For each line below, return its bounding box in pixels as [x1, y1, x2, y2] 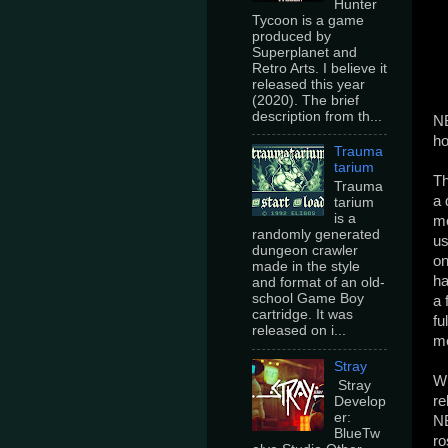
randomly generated [252, 227, 380, 243]
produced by [252, 28, 331, 44]
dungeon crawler [252, 243, 358, 259]
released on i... [252, 323, 346, 339]
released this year [252, 76, 365, 92]
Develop [334, 393, 387, 409]
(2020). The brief [252, 92, 359, 108]
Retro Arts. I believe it [252, 60, 387, 76]
